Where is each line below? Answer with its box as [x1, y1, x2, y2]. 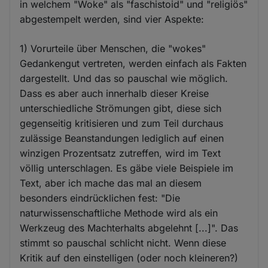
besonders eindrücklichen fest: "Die [20, 192, 181, 205]
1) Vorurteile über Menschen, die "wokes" [20, 42, 206, 55]
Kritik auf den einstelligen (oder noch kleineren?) [20, 252, 239, 264]
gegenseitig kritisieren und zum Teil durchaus [20, 117, 224, 130]
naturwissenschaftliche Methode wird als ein [20, 207, 218, 220]
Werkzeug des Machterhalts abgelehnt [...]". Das [20, 222, 239, 234]
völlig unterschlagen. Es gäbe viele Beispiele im [20, 162, 234, 175]
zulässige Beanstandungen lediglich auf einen [20, 132, 224, 145]
